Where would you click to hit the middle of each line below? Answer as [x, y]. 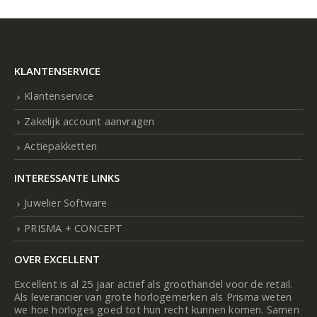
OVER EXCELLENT [57, 259]
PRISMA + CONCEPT [74, 228]
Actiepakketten [61, 146]
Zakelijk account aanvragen [90, 121]
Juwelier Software [66, 202]
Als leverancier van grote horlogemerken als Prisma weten [153, 297]
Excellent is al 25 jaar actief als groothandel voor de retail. [154, 284]
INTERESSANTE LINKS [67, 177]
